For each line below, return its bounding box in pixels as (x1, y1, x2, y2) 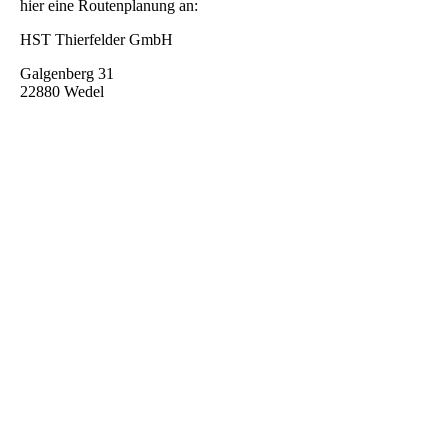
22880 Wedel (20, 83, 104, 101)
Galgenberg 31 (20, 65, 114, 83)
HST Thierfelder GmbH (20, 31, 173, 49)
